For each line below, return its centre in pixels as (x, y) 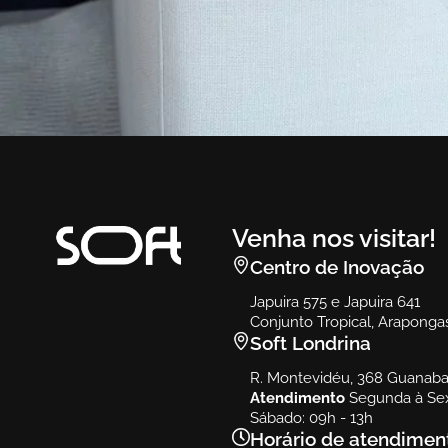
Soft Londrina (310, 343)
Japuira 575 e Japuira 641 (334, 302)
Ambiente (60, 187)
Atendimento (297, 398)
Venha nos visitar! (333, 238)
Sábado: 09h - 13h (311, 418)
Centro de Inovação (336, 267)
